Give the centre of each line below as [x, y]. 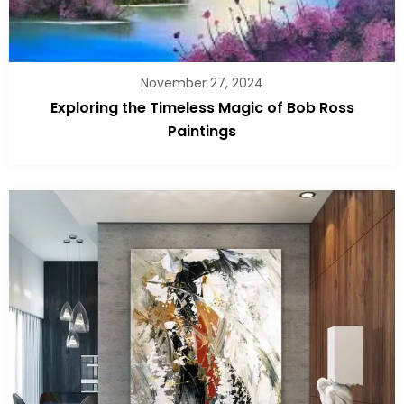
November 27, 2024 [202, 83]
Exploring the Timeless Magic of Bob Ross [202, 108]
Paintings [202, 132]
